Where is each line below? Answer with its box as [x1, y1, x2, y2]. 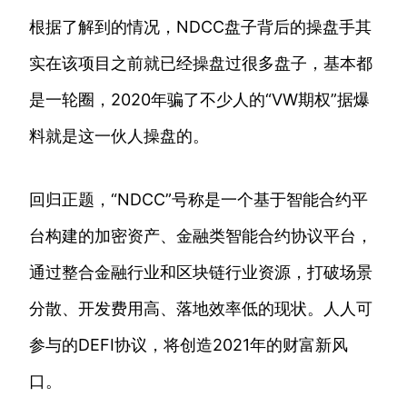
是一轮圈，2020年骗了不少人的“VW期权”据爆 [29, 90, 370, 110]
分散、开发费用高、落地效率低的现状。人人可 [29, 299, 372, 319]
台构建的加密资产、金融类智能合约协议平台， [29, 226, 372, 246]
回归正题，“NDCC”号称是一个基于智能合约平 [29, 190, 368, 210]
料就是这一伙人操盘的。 [29, 126, 209, 146]
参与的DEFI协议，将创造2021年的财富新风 [29, 335, 348, 355]
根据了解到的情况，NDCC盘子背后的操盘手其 [29, 17, 372, 37]
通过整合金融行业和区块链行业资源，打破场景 [29, 263, 372, 283]
